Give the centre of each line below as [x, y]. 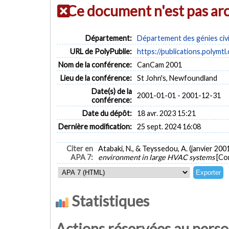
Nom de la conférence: [95, 64]
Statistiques [109, 201]
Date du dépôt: [107, 113]
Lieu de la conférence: [96, 78]
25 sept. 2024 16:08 [169, 126]
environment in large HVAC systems [157, 157]
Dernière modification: [95, 126]
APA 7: [82, 157]
